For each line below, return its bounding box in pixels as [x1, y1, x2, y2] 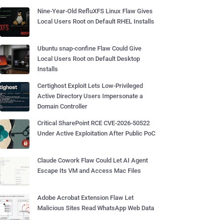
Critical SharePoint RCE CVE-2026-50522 [37, 119, 150, 127]
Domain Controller [37, 103, 87, 110]
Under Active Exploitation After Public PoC [37, 130, 155, 137]
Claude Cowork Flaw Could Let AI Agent [37, 157, 148, 164]
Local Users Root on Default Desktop [37, 55, 140, 62]
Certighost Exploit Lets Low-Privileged [37, 82, 143, 89]
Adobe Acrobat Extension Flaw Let [37, 194, 134, 201]
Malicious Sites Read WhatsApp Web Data [37, 204, 154, 212]
